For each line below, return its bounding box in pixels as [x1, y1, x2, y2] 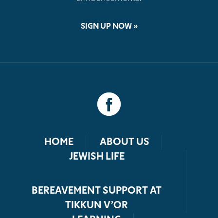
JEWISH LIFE [69, 152, 125, 162]
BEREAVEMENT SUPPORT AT [32, 186, 162, 196]
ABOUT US [99, 137, 149, 147]
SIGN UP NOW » [80, 22, 138, 31]
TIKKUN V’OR [65, 200, 128, 211]
